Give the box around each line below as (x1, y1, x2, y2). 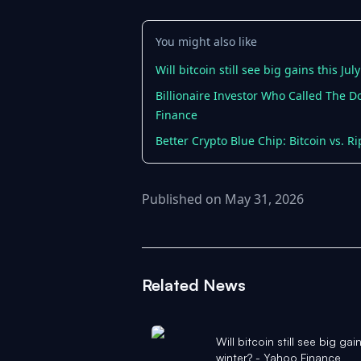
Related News (142, 275, 246, 295)
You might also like (156, 34, 257, 49)
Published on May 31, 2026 (142, 190, 304, 208)
